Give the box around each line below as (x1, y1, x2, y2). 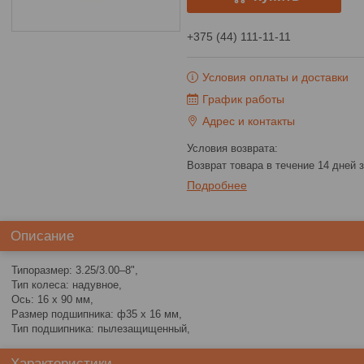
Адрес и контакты (201, 115, 295, 128)
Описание (11, 228, 74, 244)
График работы (201, 93, 284, 106)
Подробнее (186, 179, 247, 192)
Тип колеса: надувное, (11, 279, 122, 291)
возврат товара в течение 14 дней (193, 159, 359, 171)
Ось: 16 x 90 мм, (11, 293, 93, 305)
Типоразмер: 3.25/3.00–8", (11, 264, 138, 276)
